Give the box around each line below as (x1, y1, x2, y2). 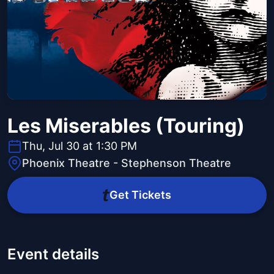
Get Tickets (109, 188, 171, 202)
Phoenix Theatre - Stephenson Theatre (22, 157, 231, 170)
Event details (7, 245, 99, 264)
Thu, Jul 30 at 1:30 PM (22, 139, 137, 153)
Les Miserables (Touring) (7, 114, 245, 138)
